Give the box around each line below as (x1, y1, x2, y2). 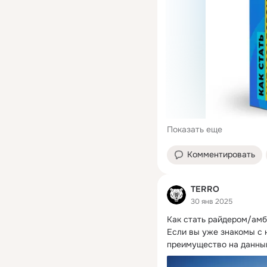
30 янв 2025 (191, 196, 232, 206)
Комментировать (187, 149, 255, 160)
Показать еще (167, 124, 222, 135)
